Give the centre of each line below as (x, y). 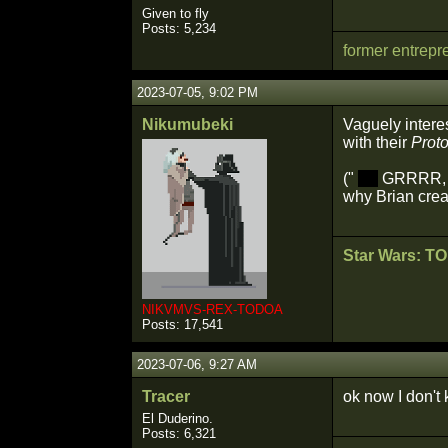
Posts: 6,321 (179, 433)
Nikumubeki (187, 124)
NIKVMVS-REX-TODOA (212, 309)
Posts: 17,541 (182, 324)
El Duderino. (177, 418)
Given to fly (175, 13)
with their (377, 142)
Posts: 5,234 (179, 28)
